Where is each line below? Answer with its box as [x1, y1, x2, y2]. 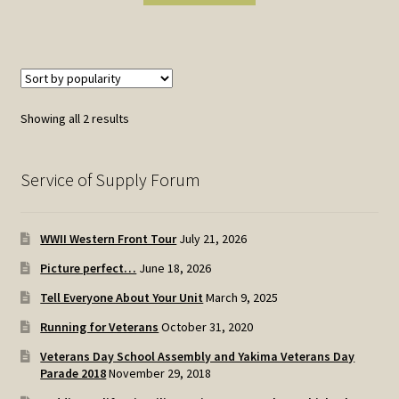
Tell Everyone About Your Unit [40, 289, 204, 305]
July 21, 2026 [179, 230, 248, 247]
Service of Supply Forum [20, 167, 200, 191]
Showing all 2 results [20, 110, 129, 127]
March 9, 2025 [206, 289, 279, 305]
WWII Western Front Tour [40, 230, 177, 247]
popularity [127, 149, 183, 166]
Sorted [127, 110, 166, 126]
